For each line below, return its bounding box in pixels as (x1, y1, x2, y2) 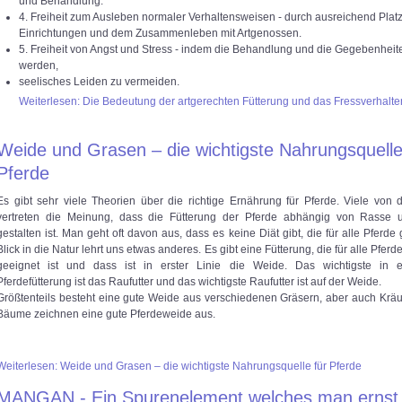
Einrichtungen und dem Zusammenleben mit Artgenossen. (19, 27, 301, 39)
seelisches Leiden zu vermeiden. (19, 75, 179, 88)
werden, (19, 59, 58, 72)
